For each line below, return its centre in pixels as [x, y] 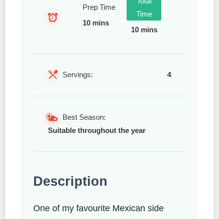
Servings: [78, 74]
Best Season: [84, 117]
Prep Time [99, 7]
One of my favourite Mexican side [99, 208]
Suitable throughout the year [97, 130]
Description [70, 181]
